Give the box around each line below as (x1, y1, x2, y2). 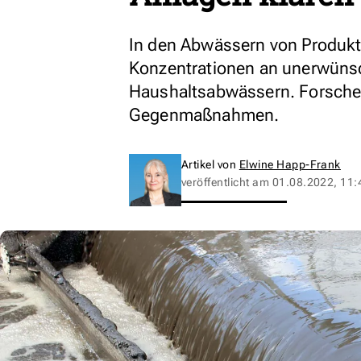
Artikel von (181, 158, 239, 171)
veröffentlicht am (181, 176, 272, 189)
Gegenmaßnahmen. (129, 105, 280, 125)
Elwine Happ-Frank (239, 158, 341, 171)
